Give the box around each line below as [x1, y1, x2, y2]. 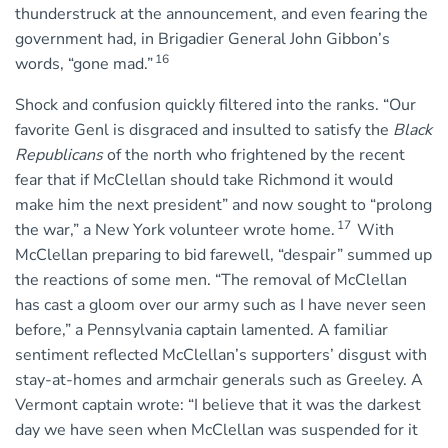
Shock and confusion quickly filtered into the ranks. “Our [15, 94, 416, 117]
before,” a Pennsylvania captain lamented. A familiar [15, 319, 388, 342]
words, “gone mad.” [15, 53, 153, 76]
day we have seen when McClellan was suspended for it [15, 419, 418, 442]
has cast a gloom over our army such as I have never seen [15, 294, 426, 317]
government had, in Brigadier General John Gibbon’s [15, 28, 390, 51]
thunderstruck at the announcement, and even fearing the [15, 3, 428, 26]
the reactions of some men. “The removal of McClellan [15, 269, 407, 292]
